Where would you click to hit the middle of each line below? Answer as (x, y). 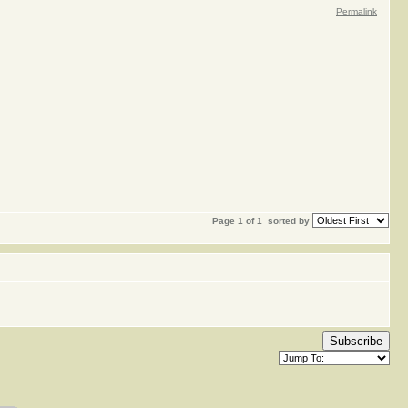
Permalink (357, 11)
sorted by (289, 221)
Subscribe (356, 341)
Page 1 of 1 (239, 221)
